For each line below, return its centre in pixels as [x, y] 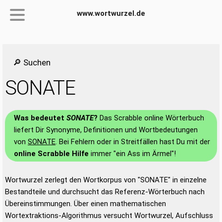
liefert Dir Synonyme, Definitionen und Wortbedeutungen [106, 130]
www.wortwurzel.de [111, 13]
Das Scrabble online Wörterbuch [151, 118]
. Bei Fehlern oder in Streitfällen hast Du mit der [133, 142]
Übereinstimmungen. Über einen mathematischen [85, 204]
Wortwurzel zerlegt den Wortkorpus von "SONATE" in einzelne [106, 180]
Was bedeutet [40, 118]
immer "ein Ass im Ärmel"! [132, 154]
